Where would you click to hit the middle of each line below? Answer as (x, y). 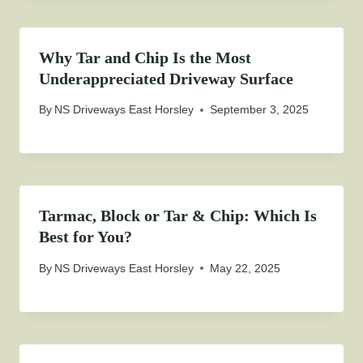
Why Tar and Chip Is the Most (145, 58)
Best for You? (85, 237)
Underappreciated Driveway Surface (166, 79)
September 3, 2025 (260, 110)
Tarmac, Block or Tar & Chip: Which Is (178, 216)
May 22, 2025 (246, 268)
